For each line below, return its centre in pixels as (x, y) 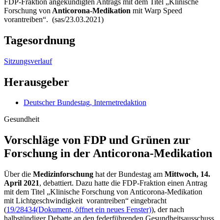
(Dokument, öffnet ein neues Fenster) (94, 210)
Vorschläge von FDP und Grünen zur (97, 140)
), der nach (168, 210)
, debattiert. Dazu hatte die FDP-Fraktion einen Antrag (123, 183)
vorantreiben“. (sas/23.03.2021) (54, 19)
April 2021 (22, 183)
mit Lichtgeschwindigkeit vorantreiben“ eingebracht (85, 201)
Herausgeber (37, 82)
